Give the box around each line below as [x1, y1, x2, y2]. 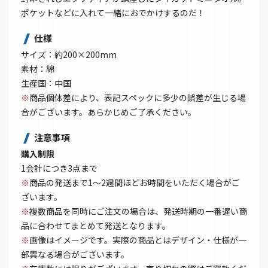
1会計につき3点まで [21, 162, 98, 175]
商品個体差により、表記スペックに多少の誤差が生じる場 [29, 92, 246, 104]
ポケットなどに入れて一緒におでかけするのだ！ [21, 7, 205, 19]
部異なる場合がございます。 [21, 248, 129, 261]
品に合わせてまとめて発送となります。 [21, 220, 170, 232]
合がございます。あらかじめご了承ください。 [21, 106, 196, 118]
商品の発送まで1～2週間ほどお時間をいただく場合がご [29, 176, 240, 189]
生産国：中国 [21, 77, 71, 90]
